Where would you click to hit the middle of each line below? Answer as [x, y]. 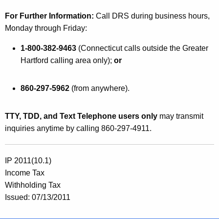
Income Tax [25, 173]
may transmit [180, 116]
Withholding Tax [33, 185]
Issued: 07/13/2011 [38, 197]
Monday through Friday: [46, 28]
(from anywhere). [99, 88]
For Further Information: [50, 16]
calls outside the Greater [165, 48]
